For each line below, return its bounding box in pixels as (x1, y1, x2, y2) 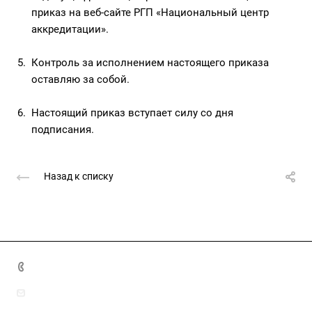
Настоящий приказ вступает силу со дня (31, 107, 233, 119)
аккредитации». (31, 23, 109, 36)
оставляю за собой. (31, 73, 130, 86)
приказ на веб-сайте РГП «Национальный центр (31, 6, 269, 19)
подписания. (31, 123, 94, 136)
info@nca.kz (37, 288, 91, 299)
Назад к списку (44, 171, 114, 182)
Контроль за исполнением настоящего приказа (31, 56, 269, 69)
